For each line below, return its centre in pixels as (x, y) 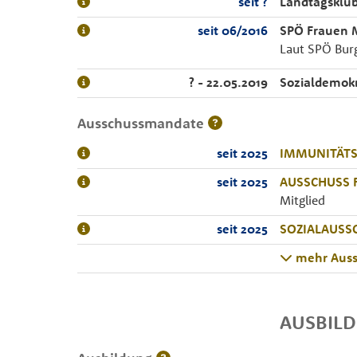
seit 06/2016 (233, 30)
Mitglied (302, 200)
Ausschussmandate (142, 123)
